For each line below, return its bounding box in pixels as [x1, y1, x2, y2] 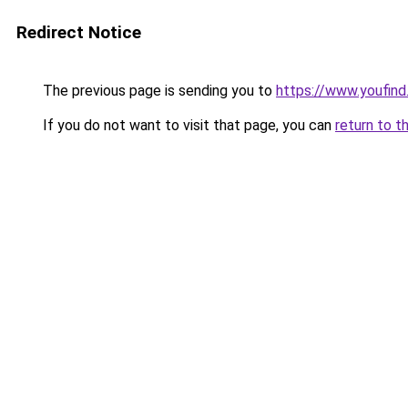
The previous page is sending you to [39, 82, 276, 99]
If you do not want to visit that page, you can [39, 117, 335, 134]
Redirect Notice [16, 22, 141, 43]
